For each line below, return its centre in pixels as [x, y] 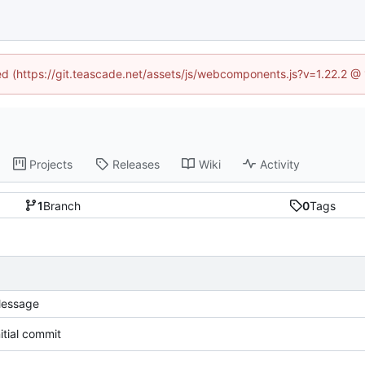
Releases [136, 164]
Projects [51, 164]
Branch [62, 205]
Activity [280, 164]
